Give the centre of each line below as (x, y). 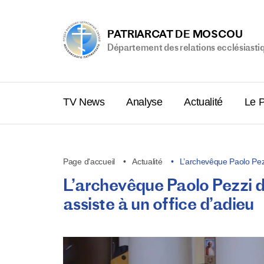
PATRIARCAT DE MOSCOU (175, 34)
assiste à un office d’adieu (159, 204)
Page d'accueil (89, 161)
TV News (85, 102)
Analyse (146, 102)
